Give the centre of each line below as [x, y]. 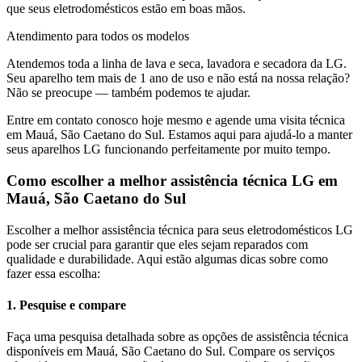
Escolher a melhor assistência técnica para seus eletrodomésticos [171, 229]
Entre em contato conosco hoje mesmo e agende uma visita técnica [176, 120]
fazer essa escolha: [53, 273]
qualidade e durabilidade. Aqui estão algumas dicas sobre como [167, 259]
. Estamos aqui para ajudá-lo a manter [257, 135]
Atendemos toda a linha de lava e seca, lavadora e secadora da [166, 64]
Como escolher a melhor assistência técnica [149, 181]
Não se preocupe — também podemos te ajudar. [128, 93]
